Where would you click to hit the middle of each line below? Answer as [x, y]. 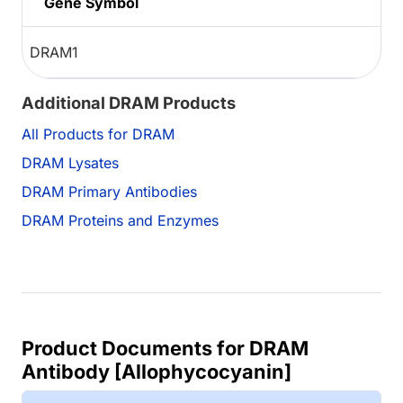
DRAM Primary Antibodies [109, 192]
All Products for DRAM [98, 134]
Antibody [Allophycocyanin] [157, 372]
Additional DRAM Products [129, 103]
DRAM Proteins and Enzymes [120, 221]
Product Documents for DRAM [165, 349]
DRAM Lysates [70, 163]
